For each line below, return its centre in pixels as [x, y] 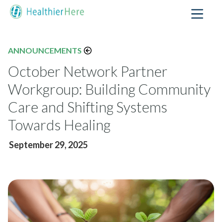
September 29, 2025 [48, 144]
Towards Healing [59, 125]
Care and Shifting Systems [88, 107]
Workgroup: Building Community [109, 89]
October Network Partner [88, 71]
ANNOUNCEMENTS [45, 50]
